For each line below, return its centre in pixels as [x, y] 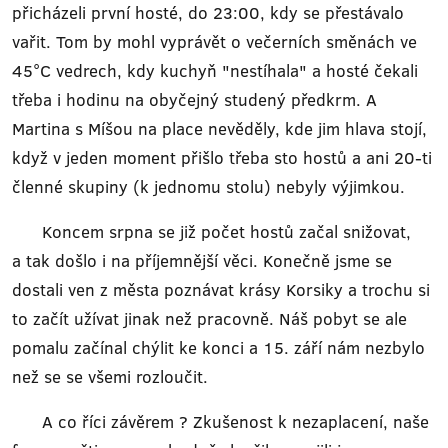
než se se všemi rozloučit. [110, 376]
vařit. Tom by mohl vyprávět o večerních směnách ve [214, 41]
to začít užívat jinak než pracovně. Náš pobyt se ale [209, 318]
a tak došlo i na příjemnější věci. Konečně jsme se [202, 260]
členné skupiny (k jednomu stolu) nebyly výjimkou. [208, 186]
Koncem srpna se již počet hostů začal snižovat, [211, 231]
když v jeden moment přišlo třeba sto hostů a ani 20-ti [222, 157]
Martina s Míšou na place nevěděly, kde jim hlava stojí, [219, 128]
